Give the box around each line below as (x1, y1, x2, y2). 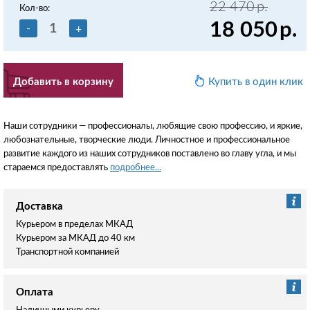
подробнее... (110, 163, 161, 172)
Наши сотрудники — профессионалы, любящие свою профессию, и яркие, (3, 121, 302, 131)
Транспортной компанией (16, 247, 119, 257)
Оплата (16, 286, 53, 298)
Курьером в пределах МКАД (16, 219, 133, 229)
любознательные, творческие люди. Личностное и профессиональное (3, 135, 290, 145)
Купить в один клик (208, 76, 303, 87)
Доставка (16, 201, 63, 212)
